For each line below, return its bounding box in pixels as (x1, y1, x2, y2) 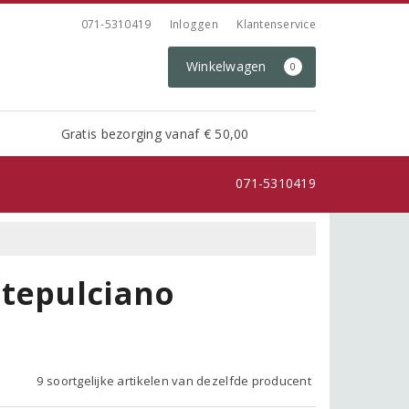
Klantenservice (236, 16, 316, 32)
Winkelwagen (185, 58, 270, 75)
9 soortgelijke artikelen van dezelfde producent (37, 372, 311, 389)
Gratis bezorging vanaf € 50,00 (60, 124, 249, 142)
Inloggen (169, 16, 218, 32)
